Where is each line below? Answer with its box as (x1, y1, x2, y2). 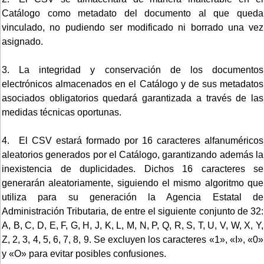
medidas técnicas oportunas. (2, 107, 121, 117)
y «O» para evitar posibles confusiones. (2, 248, 166, 259)
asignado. (2, 36, 43, 47)
